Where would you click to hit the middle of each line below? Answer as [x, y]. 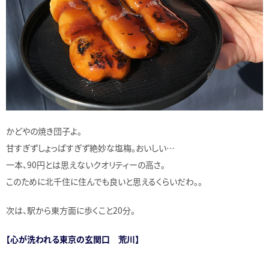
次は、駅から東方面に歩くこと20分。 [71, 210]
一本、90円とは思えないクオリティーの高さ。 [86, 165]
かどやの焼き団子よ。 [44, 131]
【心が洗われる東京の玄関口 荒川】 [73, 239]
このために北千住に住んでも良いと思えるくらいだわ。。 [104, 182]
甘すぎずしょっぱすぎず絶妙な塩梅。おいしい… [90, 148]
